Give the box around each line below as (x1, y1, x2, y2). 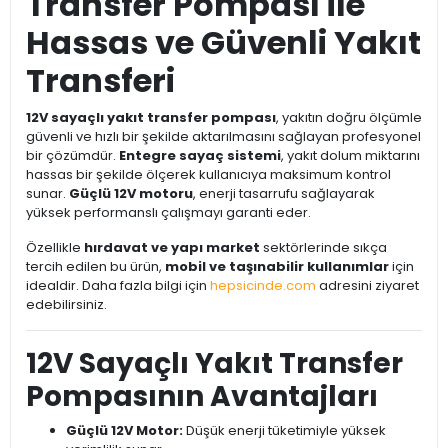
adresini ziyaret (316, 276, 419, 296)
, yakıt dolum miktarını (281, 146, 420, 166)
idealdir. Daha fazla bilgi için (26, 276, 210, 296)
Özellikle (26, 238, 84, 258)
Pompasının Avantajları (26, 377, 378, 417)
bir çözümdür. (26, 146, 119, 166)
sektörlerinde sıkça (260, 238, 387, 258)
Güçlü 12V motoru (69, 184, 193, 204)
